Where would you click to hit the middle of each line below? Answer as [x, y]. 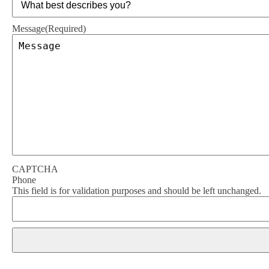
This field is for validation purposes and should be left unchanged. [137, 190]
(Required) [65, 28]
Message [29, 28]
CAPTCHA [35, 169]
